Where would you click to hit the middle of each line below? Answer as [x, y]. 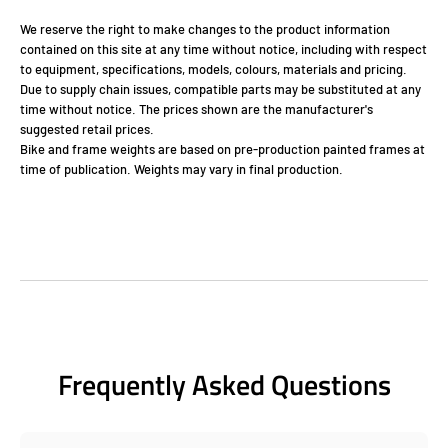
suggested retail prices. [87, 128]
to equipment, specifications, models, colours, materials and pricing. [213, 68]
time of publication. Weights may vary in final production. [181, 168]
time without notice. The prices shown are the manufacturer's [196, 108]
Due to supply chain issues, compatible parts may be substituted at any [220, 88]
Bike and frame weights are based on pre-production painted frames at [222, 148]
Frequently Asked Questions [224, 384]
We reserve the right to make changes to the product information [205, 28]
